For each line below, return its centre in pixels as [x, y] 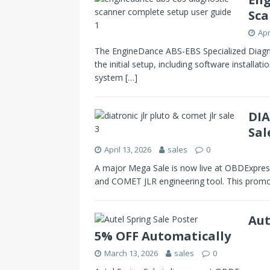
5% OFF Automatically [163, 236]
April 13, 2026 [128, 149]
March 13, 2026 [131, 253]
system [110, 77]
